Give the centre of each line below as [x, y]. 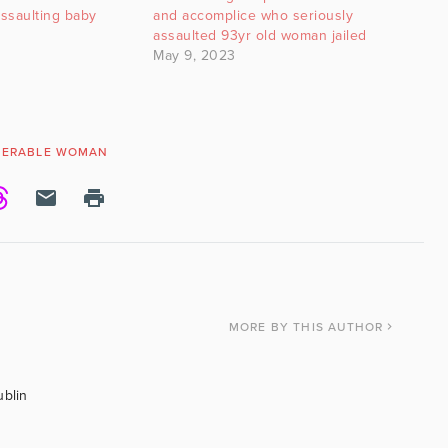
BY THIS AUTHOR [327, 326]
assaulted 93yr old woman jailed [260, 35]
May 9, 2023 [194, 55]
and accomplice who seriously [253, 15]
